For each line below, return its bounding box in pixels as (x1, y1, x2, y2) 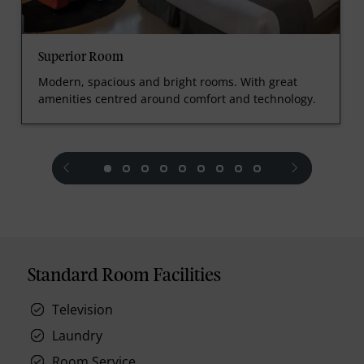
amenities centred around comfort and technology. (37, 91, 316, 107)
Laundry (52, 326, 103, 344)
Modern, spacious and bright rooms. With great (37, 74, 297, 90)
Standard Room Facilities (28, 267, 222, 284)
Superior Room (37, 52, 123, 64)
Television (52, 300, 114, 318)
